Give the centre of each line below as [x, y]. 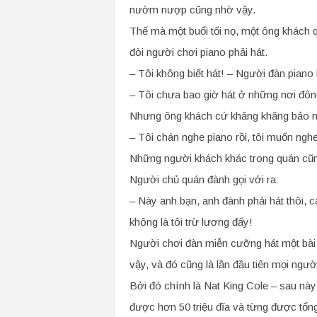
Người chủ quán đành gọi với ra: [204, 179]
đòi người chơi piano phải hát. [198, 52]
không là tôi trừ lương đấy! [191, 222]
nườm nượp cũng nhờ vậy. [192, 10]
